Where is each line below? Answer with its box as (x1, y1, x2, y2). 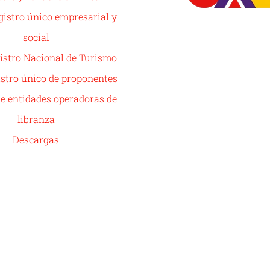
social (22, 31, 49, 43)
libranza (17, 113, 55, 125)
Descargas (13, 133, 60, 146)
